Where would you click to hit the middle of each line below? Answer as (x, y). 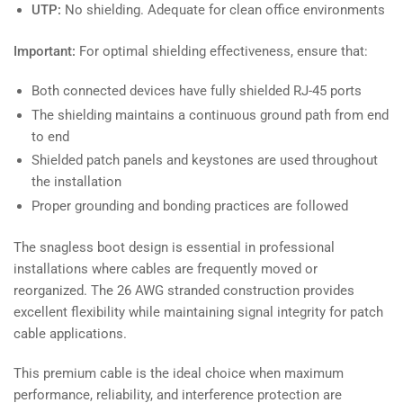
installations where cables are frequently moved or (166, 269)
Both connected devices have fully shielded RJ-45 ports (197, 91)
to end (50, 136)
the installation (76, 182)
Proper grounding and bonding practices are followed (190, 206)
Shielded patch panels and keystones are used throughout (205, 161)
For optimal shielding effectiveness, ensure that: (222, 52)
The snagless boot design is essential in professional (174, 248)
